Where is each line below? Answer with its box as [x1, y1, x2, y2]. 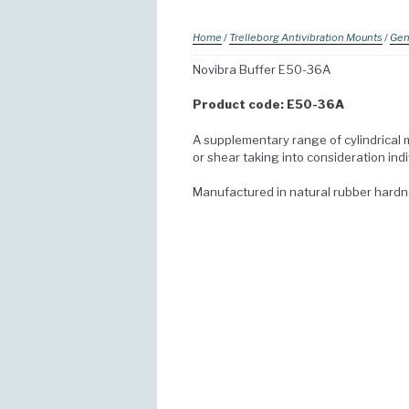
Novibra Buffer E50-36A [193, 61, 330, 77]
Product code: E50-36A [193, 97, 344, 112]
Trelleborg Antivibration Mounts [229, 31, 383, 45]
